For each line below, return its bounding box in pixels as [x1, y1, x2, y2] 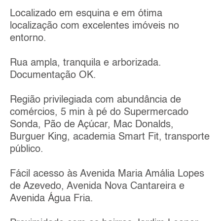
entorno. [10, 33, 46, 43]
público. [10, 144, 43, 154]
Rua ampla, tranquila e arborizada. [10, 58, 161, 68]
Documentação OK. [10, 70, 96, 80]
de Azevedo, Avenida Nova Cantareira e [10, 181, 184, 191]
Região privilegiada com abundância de [10, 95, 181, 105]
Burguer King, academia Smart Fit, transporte [10, 132, 210, 142]
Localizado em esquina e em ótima [10, 8, 162, 19]
